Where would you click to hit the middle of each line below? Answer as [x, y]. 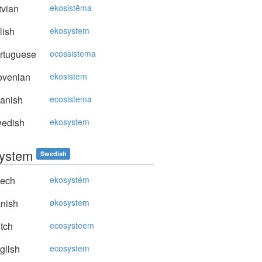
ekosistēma [71, 8]
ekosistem [68, 76]
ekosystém [70, 180]
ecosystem [70, 248]
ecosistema [71, 99]
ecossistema [73, 53]
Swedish [53, 154]
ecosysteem [72, 225]
